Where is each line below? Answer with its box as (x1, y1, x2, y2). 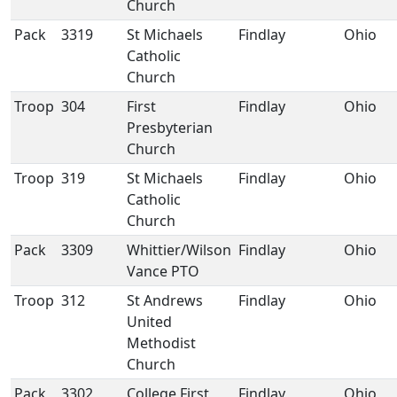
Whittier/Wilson (127, 240, 231, 260)
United (127, 312, 172, 331)
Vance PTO (127, 261, 199, 281)
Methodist (127, 333, 196, 353)
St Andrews (127, 291, 203, 310)
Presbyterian (127, 118, 213, 137)
